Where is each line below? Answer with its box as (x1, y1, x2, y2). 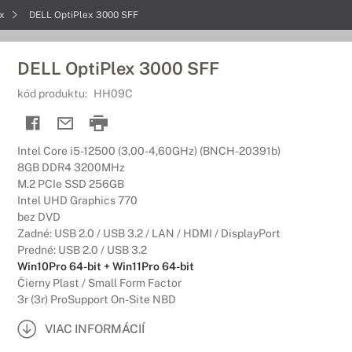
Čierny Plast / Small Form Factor (17, 277, 181, 289)
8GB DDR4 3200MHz (17, 161, 125, 174)
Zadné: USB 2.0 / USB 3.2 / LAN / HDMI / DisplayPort (17, 227, 280, 240)
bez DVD (17, 211, 60, 223)
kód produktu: (17, 87, 90, 100)
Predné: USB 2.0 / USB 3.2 (17, 244, 147, 256)
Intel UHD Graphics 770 (17, 194, 137, 207)
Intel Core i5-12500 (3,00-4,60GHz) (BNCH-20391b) (17, 145, 280, 157)
